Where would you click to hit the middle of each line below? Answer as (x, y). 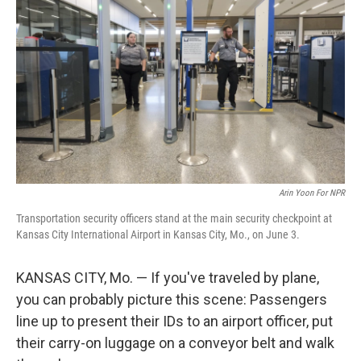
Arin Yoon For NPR (312, 193)
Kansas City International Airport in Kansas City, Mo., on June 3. (158, 234)
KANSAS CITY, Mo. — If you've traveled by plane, (168, 278)
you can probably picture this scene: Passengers (172, 299)
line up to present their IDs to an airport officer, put (174, 321)
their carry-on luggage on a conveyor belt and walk (175, 343)
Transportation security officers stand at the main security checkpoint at (174, 218)
